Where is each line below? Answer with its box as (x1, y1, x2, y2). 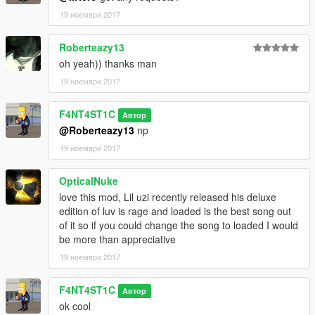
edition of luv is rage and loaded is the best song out (59, 204, 291, 219)
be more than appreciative (59, 232, 176, 247)
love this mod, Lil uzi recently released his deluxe (59, 190, 276, 205)
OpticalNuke (59, 174, 118, 188)
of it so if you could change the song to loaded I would (59, 218, 298, 233)
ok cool (59, 299, 91, 314)
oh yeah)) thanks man (59, 56, 157, 71)
